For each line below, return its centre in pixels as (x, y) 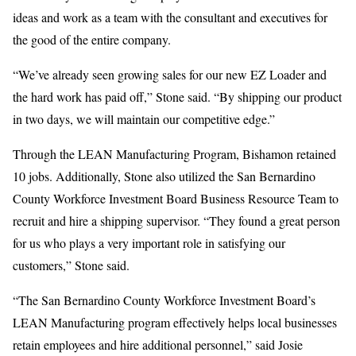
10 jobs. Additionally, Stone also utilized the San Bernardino (164, 176)
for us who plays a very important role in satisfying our (149, 243)
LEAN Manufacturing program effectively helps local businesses (175, 322)
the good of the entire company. (92, 39)
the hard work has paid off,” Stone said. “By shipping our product (177, 97)
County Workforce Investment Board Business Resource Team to (176, 198)
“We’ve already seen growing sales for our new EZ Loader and (170, 74)
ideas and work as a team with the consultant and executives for (170, 17)
